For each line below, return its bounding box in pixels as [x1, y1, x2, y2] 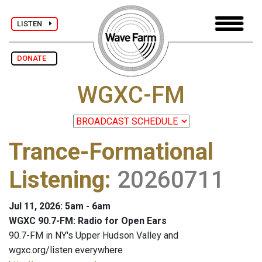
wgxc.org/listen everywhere [9, 244, 123, 256]
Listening [9, 166, 105, 194]
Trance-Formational [9, 138, 213, 166]
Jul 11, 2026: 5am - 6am [9, 201, 111, 212]
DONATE [17, 54, 51, 63]
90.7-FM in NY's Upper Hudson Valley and [9, 230, 178, 242]
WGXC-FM [77, 81, 185, 109]
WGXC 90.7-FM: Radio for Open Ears [9, 215, 167, 227]
